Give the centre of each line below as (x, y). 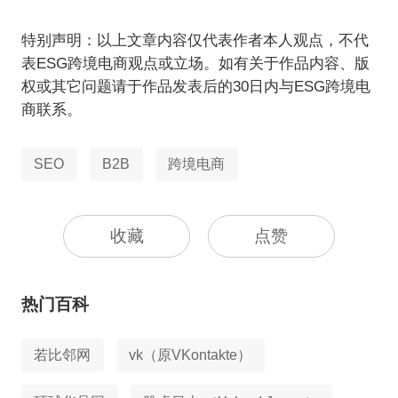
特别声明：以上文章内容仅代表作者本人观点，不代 (195, 41)
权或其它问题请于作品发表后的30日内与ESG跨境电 (195, 87)
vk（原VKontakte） (191, 355)
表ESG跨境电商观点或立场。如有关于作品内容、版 (195, 64)
